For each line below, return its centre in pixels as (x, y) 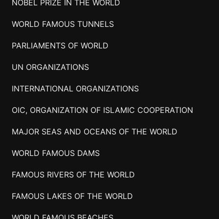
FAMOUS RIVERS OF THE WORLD (73, 174)
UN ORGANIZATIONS (50, 67)
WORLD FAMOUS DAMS (55, 153)
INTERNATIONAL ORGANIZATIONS (75, 88)
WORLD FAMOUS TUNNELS (63, 24)
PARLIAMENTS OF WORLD (60, 45)
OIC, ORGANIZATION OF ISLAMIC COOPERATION (102, 110)
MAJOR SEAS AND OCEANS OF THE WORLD (94, 131)
